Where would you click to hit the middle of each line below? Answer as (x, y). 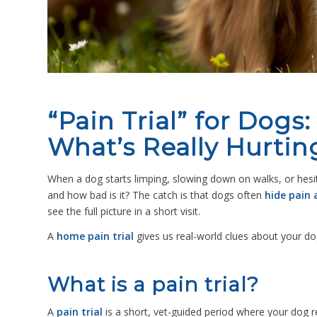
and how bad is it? (88, 195)
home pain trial (95, 236)
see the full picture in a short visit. (125, 211)
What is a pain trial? (153, 284)
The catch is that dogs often (197, 195)
